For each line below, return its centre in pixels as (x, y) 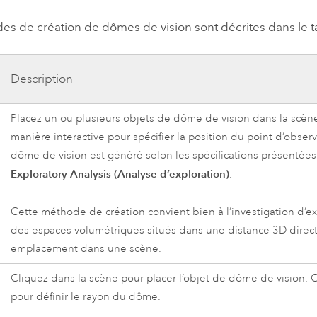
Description (42, 79)
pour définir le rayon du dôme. (86, 297)
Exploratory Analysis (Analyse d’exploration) (120, 174)
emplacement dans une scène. (86, 248)
